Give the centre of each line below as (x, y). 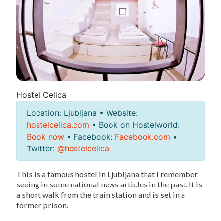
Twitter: (42, 149)
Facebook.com (143, 137)
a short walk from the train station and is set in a (101, 195)
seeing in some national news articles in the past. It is (109, 184)
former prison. (42, 205)
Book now (45, 137)
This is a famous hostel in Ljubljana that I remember (107, 174)
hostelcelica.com (58, 125)
